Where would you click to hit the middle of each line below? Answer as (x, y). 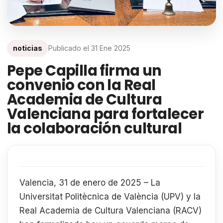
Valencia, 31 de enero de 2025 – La (90, 183)
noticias (28, 48)
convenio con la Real (81, 85)
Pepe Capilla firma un (84, 71)
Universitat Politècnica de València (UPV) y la (110, 197)
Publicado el (70, 48)
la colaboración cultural (95, 128)
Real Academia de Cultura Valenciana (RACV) (111, 211)
